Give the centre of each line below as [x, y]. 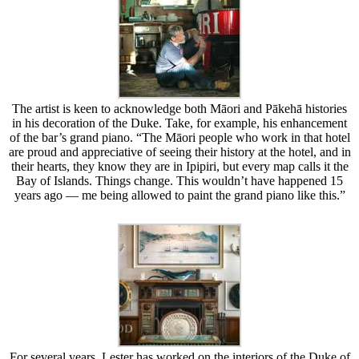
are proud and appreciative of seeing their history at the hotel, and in [179, 151]
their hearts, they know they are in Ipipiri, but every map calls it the [179, 166]
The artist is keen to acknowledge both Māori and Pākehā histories [179, 108]
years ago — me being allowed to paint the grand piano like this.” [179, 195]
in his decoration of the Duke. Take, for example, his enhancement [179, 123]
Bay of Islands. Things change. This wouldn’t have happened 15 [179, 180]
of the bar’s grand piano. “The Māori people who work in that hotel [179, 137]
